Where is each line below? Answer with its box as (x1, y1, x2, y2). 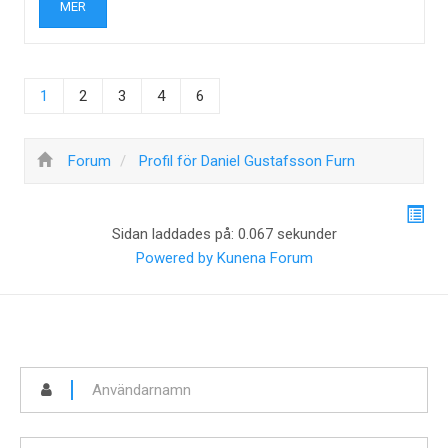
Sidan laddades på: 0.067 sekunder (111, 225, 337, 243)
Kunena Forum (216, 249, 313, 267)
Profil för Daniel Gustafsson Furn (139, 152, 355, 170)
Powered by (135, 249, 213, 267)
